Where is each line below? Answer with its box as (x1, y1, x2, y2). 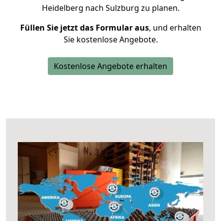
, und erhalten (148, 22, 201, 33)
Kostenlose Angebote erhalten (54, 61, 167, 72)
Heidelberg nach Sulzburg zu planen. (41, 2, 180, 13)
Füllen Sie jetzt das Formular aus (20, 22, 149, 33)
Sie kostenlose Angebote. (63, 34, 158, 45)
